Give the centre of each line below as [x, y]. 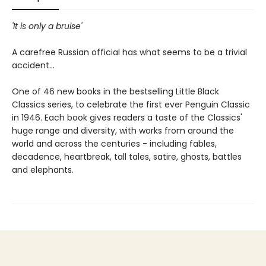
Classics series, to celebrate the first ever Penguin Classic [131, 104]
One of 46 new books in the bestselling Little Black [115, 91]
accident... [33, 65]
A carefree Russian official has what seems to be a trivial [129, 52]
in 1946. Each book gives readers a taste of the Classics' [127, 117]
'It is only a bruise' [47, 26]
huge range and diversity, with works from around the [123, 130]
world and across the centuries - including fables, [114, 143]
